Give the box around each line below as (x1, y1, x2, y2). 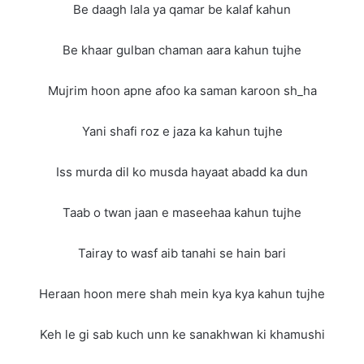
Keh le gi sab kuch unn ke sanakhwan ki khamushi (39, 326, 325, 342)
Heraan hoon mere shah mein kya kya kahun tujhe (39, 285, 325, 301)
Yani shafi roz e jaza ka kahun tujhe (81, 123, 283, 139)
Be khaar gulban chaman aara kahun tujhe (63, 41, 301, 58)
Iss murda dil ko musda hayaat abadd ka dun (56, 163, 308, 180)
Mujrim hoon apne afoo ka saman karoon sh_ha (47, 82, 317, 98)
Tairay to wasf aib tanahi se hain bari (78, 245, 286, 261)
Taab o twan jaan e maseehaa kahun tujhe (63, 204, 301, 220)
